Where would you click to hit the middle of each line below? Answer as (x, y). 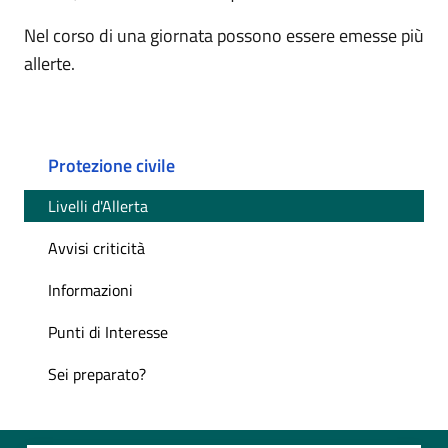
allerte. (49, 64)
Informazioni (90, 290)
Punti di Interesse (108, 332)
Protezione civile (111, 166)
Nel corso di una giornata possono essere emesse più (224, 36)
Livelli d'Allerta (98, 206)
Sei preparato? (97, 374)
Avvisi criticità (96, 248)
